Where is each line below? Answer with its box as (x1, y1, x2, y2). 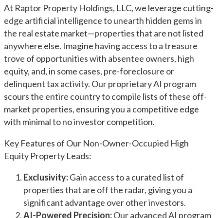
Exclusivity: (23, 172, 68, 182)
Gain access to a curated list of (68, 172, 184, 182)
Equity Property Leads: (4, 150, 91, 161)
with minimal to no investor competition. (4, 116, 155, 127)
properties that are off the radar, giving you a (23, 184, 192, 195)
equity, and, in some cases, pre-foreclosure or (4, 66, 174, 76)
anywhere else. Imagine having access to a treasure (4, 40, 198, 51)
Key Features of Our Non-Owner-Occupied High (4, 138, 189, 148)
